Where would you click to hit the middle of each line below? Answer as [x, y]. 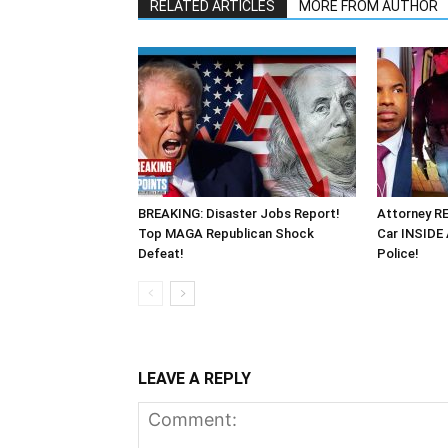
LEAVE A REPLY [194, 378]
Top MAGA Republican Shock [226, 233]
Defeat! [161, 253]
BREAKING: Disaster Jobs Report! [239, 213]
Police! [398, 253]
